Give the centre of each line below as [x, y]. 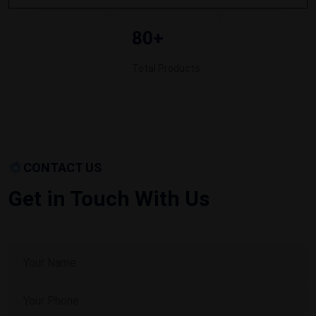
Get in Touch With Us [109, 199]
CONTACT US [62, 168]
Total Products [166, 68]
